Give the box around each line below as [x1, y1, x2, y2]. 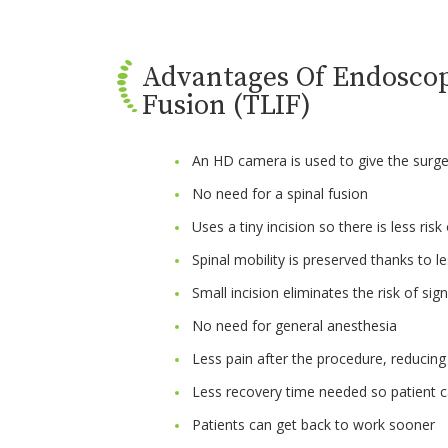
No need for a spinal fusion [192, 183, 368, 203]
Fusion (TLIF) [142, 87, 311, 123]
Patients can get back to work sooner [192, 414, 435, 434]
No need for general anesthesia [192, 315, 397, 335]
